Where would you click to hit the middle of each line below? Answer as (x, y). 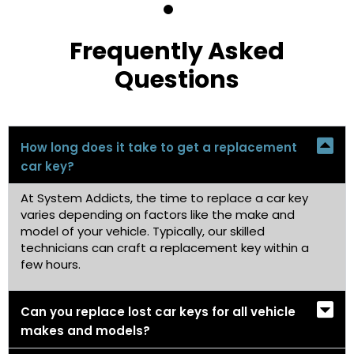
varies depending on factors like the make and (158, 215)
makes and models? (85, 330)
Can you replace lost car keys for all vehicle (158, 311)
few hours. (51, 265)
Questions (177, 80)
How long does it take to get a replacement (159, 148)
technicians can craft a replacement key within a (165, 248)
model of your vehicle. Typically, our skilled (143, 232)
